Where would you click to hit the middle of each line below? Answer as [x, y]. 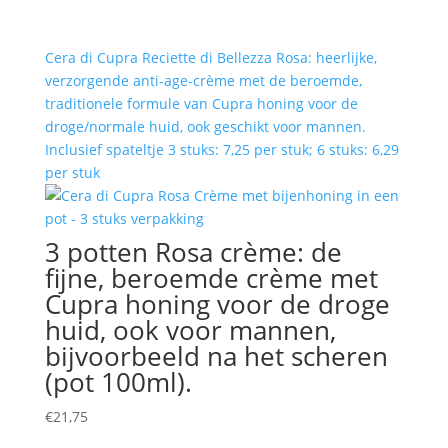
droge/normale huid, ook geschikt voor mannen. [205, 126]
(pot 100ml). [118, 382]
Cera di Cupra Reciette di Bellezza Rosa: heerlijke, [210, 57]
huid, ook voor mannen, [190, 330]
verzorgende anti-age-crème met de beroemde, [203, 80]
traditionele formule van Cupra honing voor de [201, 103]
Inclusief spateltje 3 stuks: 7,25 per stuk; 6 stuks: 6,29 [221, 149]
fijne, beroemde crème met [211, 278]
